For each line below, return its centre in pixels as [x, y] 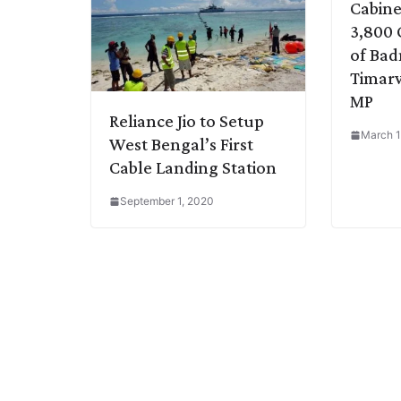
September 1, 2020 [167, 200]
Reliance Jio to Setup [187, 120]
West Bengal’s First [181, 144]
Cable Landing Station [193, 167]
